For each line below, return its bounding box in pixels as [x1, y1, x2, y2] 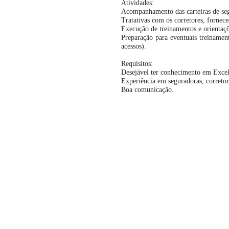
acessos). [121, 42, 146, 51]
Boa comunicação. [121, 86, 174, 94]
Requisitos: [121, 60, 153, 68]
